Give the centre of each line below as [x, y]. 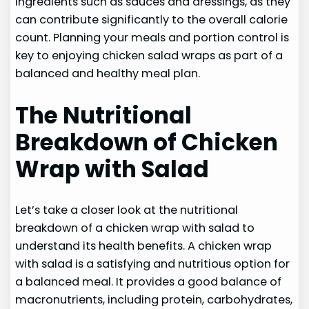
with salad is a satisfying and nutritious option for [153, 263]
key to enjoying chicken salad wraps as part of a [149, 56]
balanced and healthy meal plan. [108, 74]
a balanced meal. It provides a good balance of [149, 281]
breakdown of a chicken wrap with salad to [135, 228]
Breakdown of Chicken [147, 142]
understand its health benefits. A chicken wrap [144, 246]
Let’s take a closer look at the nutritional [127, 210]
